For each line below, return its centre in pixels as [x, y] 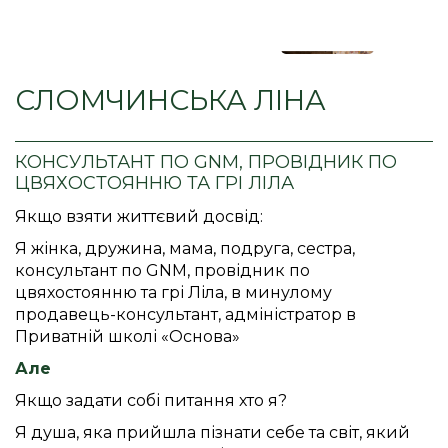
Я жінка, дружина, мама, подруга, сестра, [185, 248]
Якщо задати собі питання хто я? [151, 400]
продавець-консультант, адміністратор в [185, 314]
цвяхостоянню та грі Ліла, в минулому [173, 292]
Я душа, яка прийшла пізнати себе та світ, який [212, 432]
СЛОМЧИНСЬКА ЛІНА [170, 99]
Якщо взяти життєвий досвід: [141, 216]
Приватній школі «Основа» [127, 336]
